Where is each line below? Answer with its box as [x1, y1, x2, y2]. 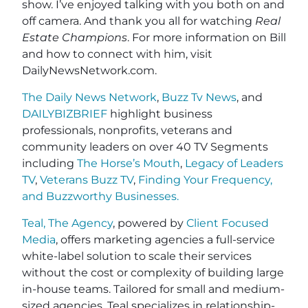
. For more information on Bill [127, 30, 286, 44]
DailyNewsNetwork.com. [22, 63, 157, 77]
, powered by [113, 216, 186, 230]
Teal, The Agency [22, 216, 113, 230]
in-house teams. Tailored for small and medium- [22, 282, 285, 296]
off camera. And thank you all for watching [22, 14, 255, 27]
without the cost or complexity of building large [22, 265, 284, 279]
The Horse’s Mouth [77, 156, 180, 170]
